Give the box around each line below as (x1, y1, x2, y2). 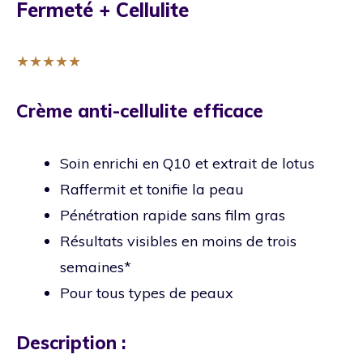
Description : (16, 331, 126, 354)
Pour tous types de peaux (60, 283, 233, 302)
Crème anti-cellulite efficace (16, 99, 263, 122)
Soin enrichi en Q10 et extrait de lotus (60, 153, 314, 173)
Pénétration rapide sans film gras (60, 205, 285, 224)
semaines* (60, 257, 131, 276)
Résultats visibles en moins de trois (60, 231, 297, 250)
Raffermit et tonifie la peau (60, 179, 244, 199)
